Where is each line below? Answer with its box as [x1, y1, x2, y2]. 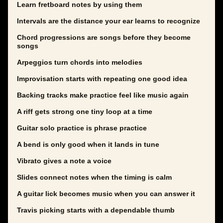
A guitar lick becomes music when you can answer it [17, 190, 195, 198]
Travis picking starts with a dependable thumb [17, 206, 175, 215]
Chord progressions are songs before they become [17, 33, 191, 42]
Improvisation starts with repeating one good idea [17, 75, 187, 83]
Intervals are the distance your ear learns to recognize [17, 17, 200, 25]
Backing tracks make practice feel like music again [17, 91, 189, 100]
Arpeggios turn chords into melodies [17, 58, 142, 67]
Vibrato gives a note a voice [17, 157, 111, 165]
